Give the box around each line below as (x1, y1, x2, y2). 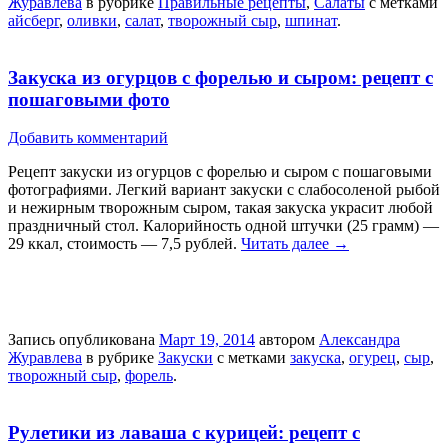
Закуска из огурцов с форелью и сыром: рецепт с (8, 66, 433, 88)
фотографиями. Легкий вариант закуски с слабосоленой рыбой (8, 181, 440, 199)
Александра (319, 331, 400, 349)
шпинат (285, 11, 337, 29)
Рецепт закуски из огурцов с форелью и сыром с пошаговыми (8, 163, 432, 181)
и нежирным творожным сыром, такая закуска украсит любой (8, 199, 433, 217)
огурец (349, 349, 396, 367)
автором (255, 331, 319, 349)
